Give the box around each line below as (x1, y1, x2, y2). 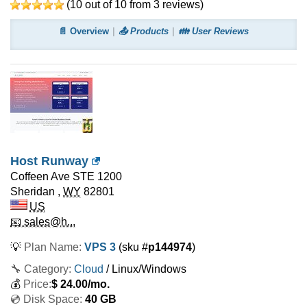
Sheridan (10, 186, 55, 197)
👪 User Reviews (178, 26, 249, 36)
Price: (23, 278, 51, 290)
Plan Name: (24, 241, 84, 253)
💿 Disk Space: (10, 293, 82, 305)
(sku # (116, 241, 148, 253)
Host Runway (10, 154, 88, 168)
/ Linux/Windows (103, 263, 186, 275)
